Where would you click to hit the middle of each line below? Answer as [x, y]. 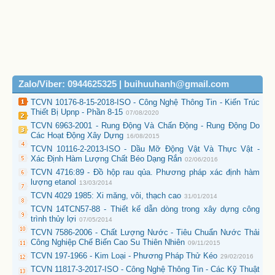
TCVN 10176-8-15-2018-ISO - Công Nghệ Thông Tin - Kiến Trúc [145, 102]
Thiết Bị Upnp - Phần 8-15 [77, 112]
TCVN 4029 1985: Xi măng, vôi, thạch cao [106, 195]
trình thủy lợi [53, 219]
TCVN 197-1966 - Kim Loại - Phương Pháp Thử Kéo [124, 255]
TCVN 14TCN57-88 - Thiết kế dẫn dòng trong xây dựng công [145, 209]
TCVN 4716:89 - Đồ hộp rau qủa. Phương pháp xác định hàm [145, 172]
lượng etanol [53, 182]
